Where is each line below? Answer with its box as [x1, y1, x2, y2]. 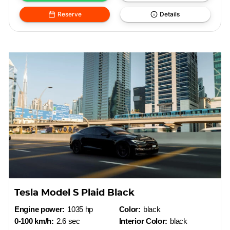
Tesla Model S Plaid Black [14, 188, 135, 198]
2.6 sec [56, 217, 80, 225]
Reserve [57, 10, 82, 18]
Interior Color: [119, 217, 168, 225]
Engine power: [14, 205, 65, 214]
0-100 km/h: [14, 217, 54, 225]
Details [160, 10, 180, 18]
